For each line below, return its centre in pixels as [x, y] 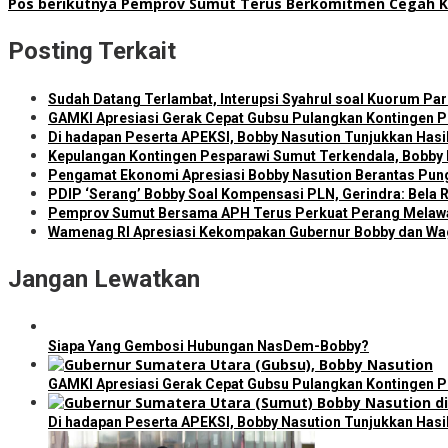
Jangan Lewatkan [104, 279]
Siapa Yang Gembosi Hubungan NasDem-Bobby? [208, 346]
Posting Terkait [92, 51]
